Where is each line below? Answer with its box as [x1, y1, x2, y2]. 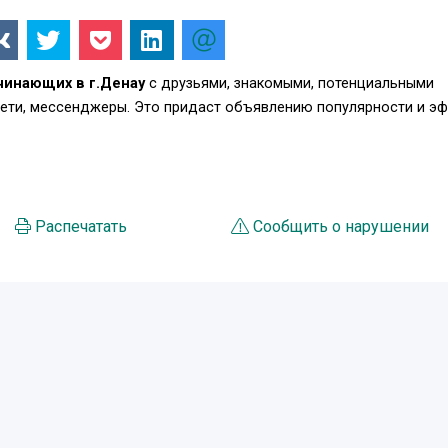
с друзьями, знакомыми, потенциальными [145, 74, 434, 92]
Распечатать [34, 216, 127, 236]
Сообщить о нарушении [253, 216, 430, 236]
